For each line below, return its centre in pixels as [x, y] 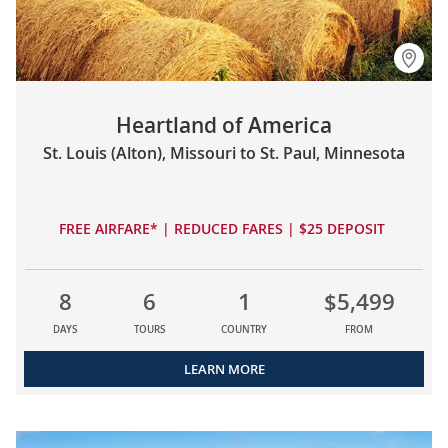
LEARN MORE [224, 368]
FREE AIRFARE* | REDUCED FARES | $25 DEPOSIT [224, 228]
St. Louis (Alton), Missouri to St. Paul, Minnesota [224, 152]
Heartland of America [224, 124]
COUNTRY [244, 329]
